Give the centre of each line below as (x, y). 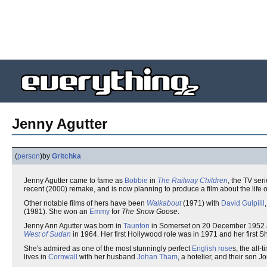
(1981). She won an (57, 212)
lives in (36, 257)
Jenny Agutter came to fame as (74, 181)
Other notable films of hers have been (85, 203)
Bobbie (136, 181)
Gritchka (66, 156)
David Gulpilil (243, 203)
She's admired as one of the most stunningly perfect (108, 249)
